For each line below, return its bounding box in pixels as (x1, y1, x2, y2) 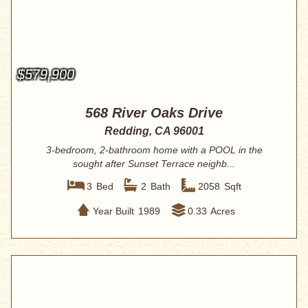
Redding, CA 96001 (104, 125, 204, 137)
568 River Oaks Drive (85, 105, 223, 121)
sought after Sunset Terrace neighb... (73, 158, 235, 170)
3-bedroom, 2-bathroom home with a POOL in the (45, 144, 263, 156)
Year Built (92, 205, 134, 217)
